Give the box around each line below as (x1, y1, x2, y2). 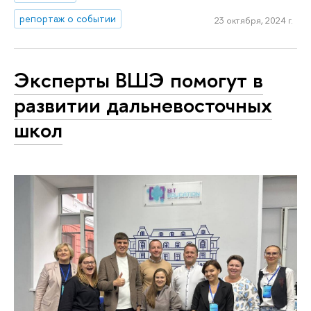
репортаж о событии (19, 11, 117, 25)
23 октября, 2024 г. (214, 14, 293, 27)
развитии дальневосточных (14, 90, 272, 120)
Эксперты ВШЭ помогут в (14, 65, 263, 95)
